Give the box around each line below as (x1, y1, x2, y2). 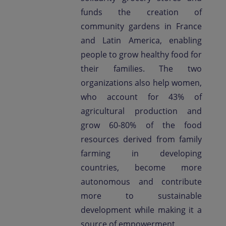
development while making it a (81, 204, 202, 215)
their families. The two (81, 63, 202, 74)
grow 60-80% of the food (81, 120, 202, 131)
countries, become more (81, 162, 202, 173)
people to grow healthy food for (81, 49, 202, 60)
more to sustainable (81, 190, 202, 201)
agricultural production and (81, 105, 202, 117)
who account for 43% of (81, 91, 202, 102)
